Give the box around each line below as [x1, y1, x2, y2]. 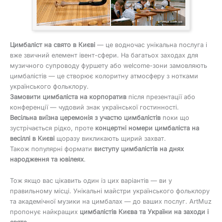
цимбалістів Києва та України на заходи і [80, 208, 209, 216]
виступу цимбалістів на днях [94, 145, 184, 153]
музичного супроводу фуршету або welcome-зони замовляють [10, 61, 207, 69]
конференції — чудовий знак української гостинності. [10, 103, 179, 111]
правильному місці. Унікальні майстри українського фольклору [10, 187, 210, 195]
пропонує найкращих [10, 208, 80, 216]
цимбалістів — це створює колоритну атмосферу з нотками [10, 72, 198, 80]
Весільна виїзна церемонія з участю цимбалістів [10, 113, 161, 121]
